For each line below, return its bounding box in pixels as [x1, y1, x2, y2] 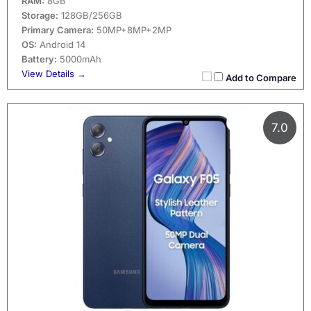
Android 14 [37, 39, 85, 51]
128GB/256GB [58, 10, 122, 22]
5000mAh [57, 53, 101, 65]
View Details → [22, 68, 86, 80]
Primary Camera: [22, 24, 94, 36]
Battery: [22, 53, 57, 65]
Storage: [22, 10, 58, 22]
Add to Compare [226, 72, 296, 84]
